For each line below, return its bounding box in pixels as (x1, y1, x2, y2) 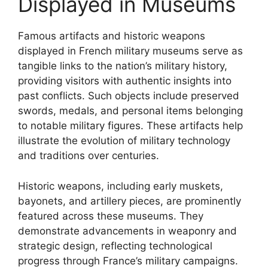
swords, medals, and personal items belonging (18, 105, 243, 117)
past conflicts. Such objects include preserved (18, 90, 239, 102)
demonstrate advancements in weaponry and (18, 224, 237, 237)
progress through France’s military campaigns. (18, 254, 238, 267)
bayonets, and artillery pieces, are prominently (18, 194, 241, 207)
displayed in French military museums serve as (18, 45, 243, 57)
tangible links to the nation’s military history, (18, 60, 227, 72)
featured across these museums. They (18, 209, 203, 222)
